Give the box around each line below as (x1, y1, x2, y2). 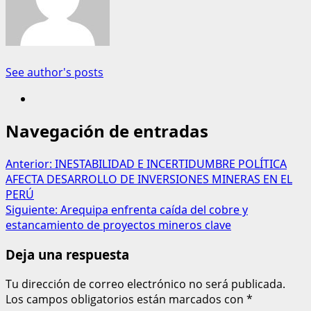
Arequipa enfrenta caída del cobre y (60, 202, 248, 218)
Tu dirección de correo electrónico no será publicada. (6, 276, 285, 292)
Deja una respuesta (6, 246, 129, 264)
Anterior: (6, 156, 55, 172)
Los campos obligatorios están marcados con (6, 291, 246, 307)
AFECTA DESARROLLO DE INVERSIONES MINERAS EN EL (6, 171, 292, 187)
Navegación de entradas (6, 119, 208, 143)
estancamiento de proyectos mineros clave (6, 217, 231, 233)
